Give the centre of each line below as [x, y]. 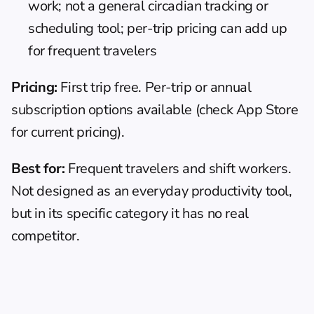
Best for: [38, 168]
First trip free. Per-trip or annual [154, 87]
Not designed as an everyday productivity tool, [152, 191]
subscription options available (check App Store [155, 109]
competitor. [46, 235]
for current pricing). [68, 132]
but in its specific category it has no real [130, 213]
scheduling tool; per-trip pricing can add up [158, 28]
